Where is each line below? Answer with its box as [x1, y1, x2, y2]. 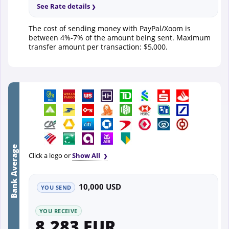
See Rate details [37, 2, 90, 11]
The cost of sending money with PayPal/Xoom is [29, 24, 191, 34]
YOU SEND [41, 184, 72, 192]
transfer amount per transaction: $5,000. [29, 42, 168, 52]
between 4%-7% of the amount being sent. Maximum [29, 33, 211, 43]
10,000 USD [79, 181, 122, 192]
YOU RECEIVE [39, 207, 78, 215]
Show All [72, 151, 102, 161]
